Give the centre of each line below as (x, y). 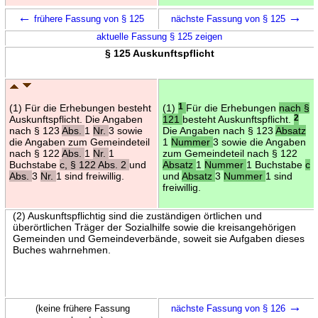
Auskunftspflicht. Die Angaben (76, 119)
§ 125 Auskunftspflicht (159, 53)
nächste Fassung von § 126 (229, 308)
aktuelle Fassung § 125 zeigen (159, 36)
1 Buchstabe (275, 164)
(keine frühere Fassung (83, 308)
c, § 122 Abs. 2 (94, 164)
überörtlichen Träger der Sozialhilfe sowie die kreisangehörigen (154, 227)
